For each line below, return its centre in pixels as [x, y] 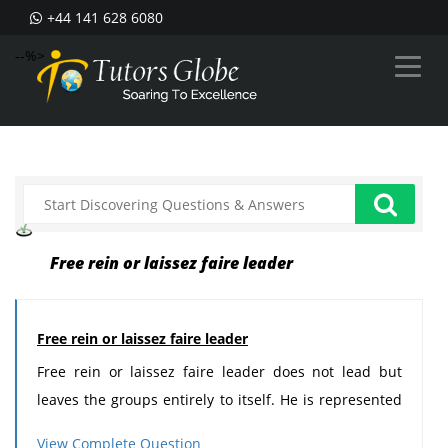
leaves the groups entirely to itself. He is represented [219, 399]
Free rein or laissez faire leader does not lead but [219, 371]
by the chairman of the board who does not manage [219, 427]
